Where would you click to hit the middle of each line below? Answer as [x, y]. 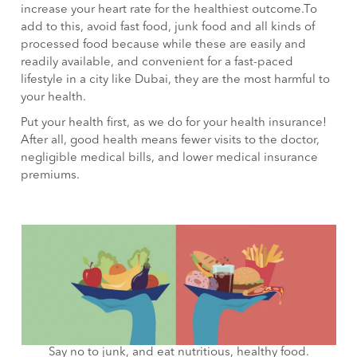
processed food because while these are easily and [164, 45]
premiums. [51, 176]
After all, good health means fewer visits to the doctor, [171, 141]
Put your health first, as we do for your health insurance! [174, 124]
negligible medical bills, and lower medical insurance [170, 159]
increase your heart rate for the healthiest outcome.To [169, 10]
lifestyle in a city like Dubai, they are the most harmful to [176, 80]
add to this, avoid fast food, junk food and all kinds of [168, 28]
